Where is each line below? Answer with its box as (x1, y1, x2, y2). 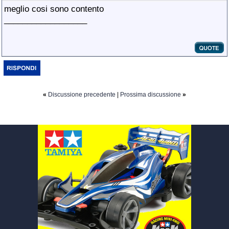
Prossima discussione (120, 91, 181, 98)
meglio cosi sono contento (4, 4, 104, 14)
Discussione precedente (48, 91, 116, 98)
